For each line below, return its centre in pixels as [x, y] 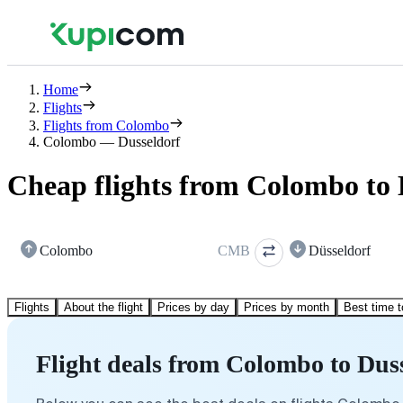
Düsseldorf [340, 250]
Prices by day [193, 307]
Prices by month [287, 307]
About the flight [103, 307]
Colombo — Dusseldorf [112, 142]
